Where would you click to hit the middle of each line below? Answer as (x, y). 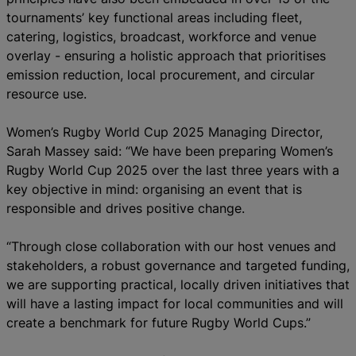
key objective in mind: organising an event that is (154, 189)
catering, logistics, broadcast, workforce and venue (161, 36)
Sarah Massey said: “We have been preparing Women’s (170, 151)
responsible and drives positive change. (126, 208)
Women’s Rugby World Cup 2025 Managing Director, (164, 132)
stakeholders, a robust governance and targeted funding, (178, 265)
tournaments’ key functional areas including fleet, (154, 17)
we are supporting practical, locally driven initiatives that (178, 284)
